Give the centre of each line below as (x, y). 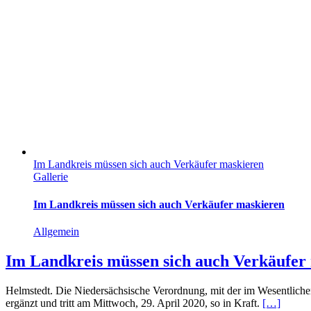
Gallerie (51, 177)
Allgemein (56, 231)
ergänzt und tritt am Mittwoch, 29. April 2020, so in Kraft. (134, 303)
